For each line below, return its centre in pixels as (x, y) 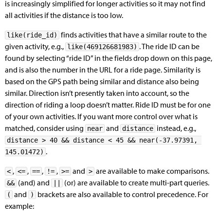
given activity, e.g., (35, 46)
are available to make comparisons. (152, 171)
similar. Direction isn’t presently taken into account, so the (97, 93)
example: (19, 206)
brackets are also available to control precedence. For (122, 194)
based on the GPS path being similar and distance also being (102, 81)
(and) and (34, 182)
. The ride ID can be (169, 46)
